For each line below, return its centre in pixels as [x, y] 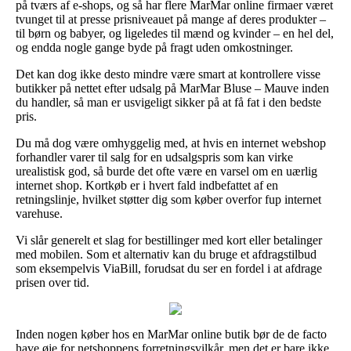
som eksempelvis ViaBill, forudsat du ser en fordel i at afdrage [169, 268]
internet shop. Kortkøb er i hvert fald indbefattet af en [147, 185]
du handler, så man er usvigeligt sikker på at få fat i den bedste [168, 102]
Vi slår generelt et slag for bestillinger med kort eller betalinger [169, 240]
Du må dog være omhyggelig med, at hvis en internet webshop [171, 143]
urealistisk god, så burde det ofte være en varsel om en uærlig [166, 171]
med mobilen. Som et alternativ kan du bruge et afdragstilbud [166, 254]
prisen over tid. [52, 282]
